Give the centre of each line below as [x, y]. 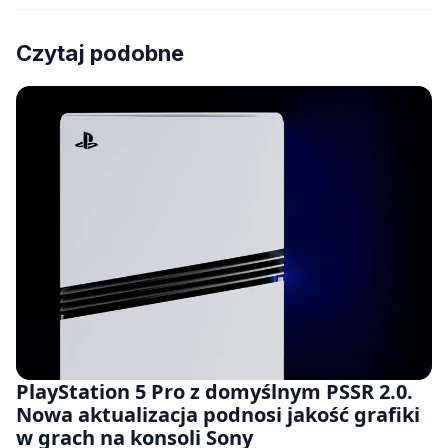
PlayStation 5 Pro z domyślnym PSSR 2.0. [214, 392]
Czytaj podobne [100, 52]
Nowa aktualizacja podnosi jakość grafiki [218, 415]
